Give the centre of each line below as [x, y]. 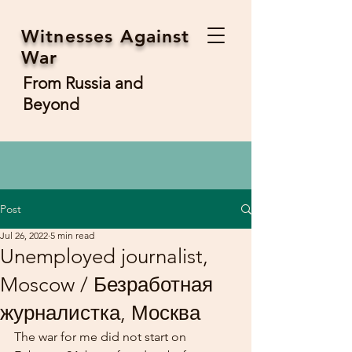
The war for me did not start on [102, 337]
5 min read [72, 235]
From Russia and [83, 83]
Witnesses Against [106, 36]
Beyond [53, 104]
